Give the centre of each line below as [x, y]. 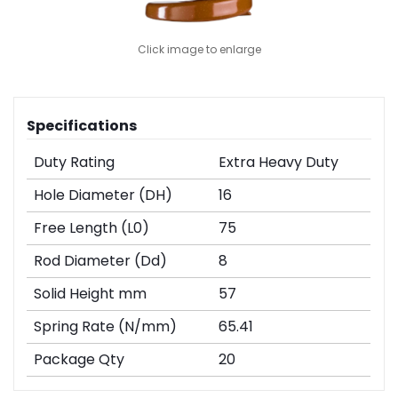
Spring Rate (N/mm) [106, 327]
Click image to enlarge [199, 50]
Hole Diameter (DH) [103, 195]
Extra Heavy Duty [279, 163]
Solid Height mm [91, 294]
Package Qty [80, 360]
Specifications [82, 126]
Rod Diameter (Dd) [101, 261]
